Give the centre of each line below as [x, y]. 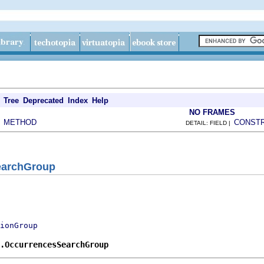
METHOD [20, 122]
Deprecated [43, 100]
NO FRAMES [212, 112]
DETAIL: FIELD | [210, 123]
